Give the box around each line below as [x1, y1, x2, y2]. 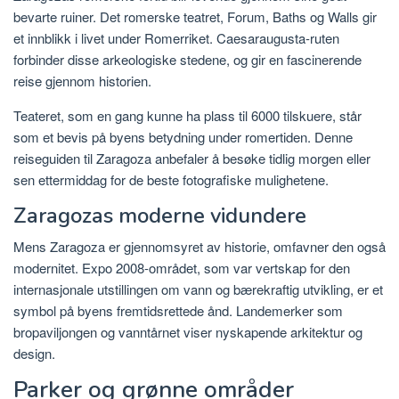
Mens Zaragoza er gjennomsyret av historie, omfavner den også [13, 237, 386, 256]
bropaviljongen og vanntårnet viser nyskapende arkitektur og [13, 322, 362, 342]
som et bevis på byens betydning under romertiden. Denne [13, 127, 353, 147]
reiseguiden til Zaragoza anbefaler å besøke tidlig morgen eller [13, 149, 370, 168]
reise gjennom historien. [13, 71, 151, 91]
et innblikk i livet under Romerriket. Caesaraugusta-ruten [13, 28, 339, 48]
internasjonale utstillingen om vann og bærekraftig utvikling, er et [13, 280, 383, 299]
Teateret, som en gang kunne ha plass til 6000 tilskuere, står [13, 106, 362, 126]
